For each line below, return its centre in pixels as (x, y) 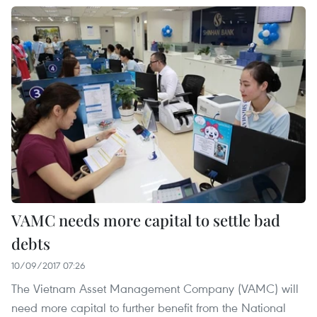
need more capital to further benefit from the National (149, 307)
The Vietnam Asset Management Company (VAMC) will (155, 288)
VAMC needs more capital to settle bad (146, 220)
